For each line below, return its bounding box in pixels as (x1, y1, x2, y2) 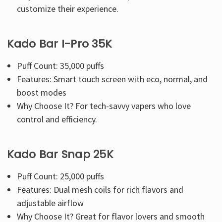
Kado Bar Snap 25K (6, 146, 113, 162)
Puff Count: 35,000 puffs (17, 59, 105, 71)
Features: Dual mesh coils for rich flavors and (17, 183, 184, 195)
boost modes (17, 86, 67, 98)
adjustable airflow (17, 197, 84, 209)
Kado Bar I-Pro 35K (6, 36, 112, 52)
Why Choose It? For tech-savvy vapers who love (17, 100, 191, 111)
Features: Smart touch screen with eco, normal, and (17, 73, 208, 85)
